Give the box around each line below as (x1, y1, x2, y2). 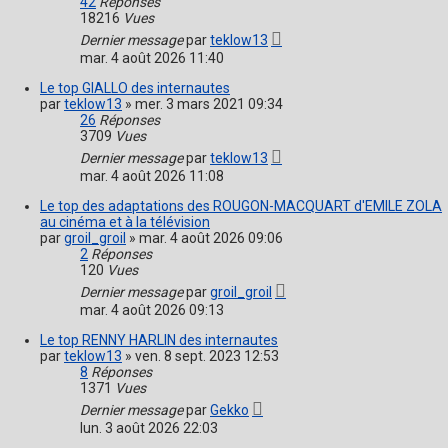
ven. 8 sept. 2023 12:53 (135, 348, 279, 365)
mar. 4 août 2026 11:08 (80, 168, 224, 185)
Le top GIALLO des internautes (40, 80, 230, 97)
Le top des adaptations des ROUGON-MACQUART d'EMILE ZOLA (40, 198, 442, 215)
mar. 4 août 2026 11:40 (80, 50, 224, 67)
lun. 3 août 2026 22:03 (80, 420, 218, 437)
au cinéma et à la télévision (40, 214, 210, 231)
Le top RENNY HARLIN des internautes (40, 332, 278, 349)
